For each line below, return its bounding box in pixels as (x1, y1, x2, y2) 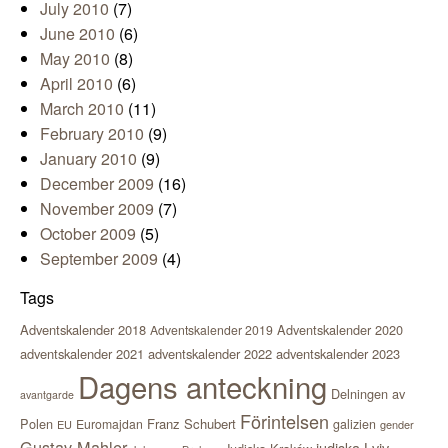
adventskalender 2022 (148, 343, 272, 363)
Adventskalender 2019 (150, 320, 273, 338)
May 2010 (40, 46, 110, 70)
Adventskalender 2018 (20, 319, 146, 339)
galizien (333, 414, 376, 433)
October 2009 (40, 221, 136, 245)
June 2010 (40, 21, 115, 45)
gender (380, 415, 414, 432)
